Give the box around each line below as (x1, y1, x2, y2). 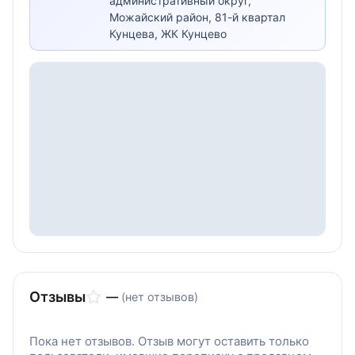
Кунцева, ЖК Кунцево (109, 27, 227, 40)
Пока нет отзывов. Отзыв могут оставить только (29, 334, 309, 349)
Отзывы (29, 288, 86, 305)
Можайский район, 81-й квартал (109, 10, 285, 24)
